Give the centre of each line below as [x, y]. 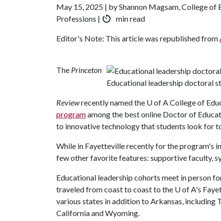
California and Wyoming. [98, 213]
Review [68, 102]
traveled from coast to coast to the [115, 189]
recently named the [113, 102]
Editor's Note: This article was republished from [138, 38]
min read [130, 18]
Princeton [86, 70]
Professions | [79, 18]
